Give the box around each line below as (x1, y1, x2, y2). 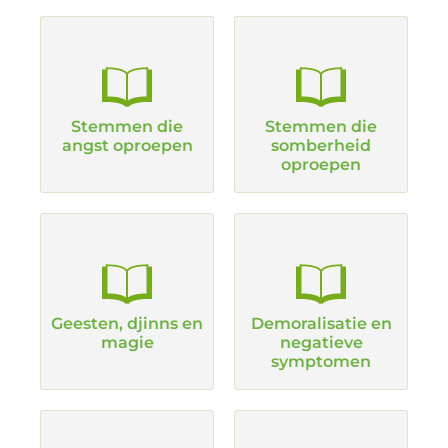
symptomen (271, 352, 371, 371)
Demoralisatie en (250, 314, 392, 333)
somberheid (271, 136, 371, 155)
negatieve (279, 333, 363, 352)
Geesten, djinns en (51, 314, 203, 333)
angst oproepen (61, 136, 193, 155)
